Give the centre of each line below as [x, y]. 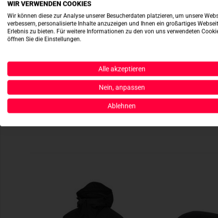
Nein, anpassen [122, 87]
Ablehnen [122, 106]
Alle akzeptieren [122, 69]
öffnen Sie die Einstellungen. [44, 39]
